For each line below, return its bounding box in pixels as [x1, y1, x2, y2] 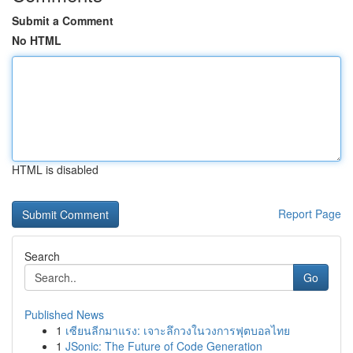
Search [24, 248, 60, 264]
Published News [24, 307, 104, 322]
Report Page [278, 206, 341, 221]
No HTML [12, 32, 61, 48]
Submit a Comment [12, 13, 113, 28]
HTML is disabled [12, 162, 98, 177]
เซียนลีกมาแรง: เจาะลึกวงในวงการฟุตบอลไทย [65, 322, 290, 338]
